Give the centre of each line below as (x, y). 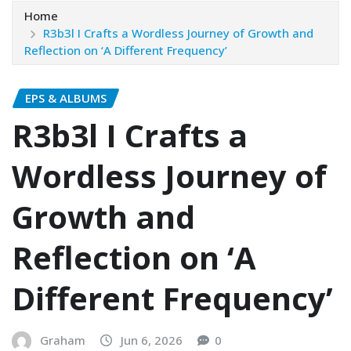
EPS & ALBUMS (66, 98)
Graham (63, 340)
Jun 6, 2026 (152, 340)
